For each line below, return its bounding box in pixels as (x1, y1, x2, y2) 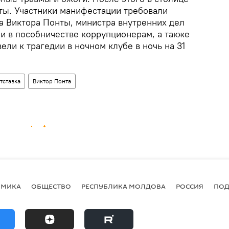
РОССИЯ (176, 181, 203, 191)
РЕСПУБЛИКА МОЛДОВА (81, 181, 166, 191)
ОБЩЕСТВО (31, 181, 71, 191)
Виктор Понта (33, 77, 71, 85)
